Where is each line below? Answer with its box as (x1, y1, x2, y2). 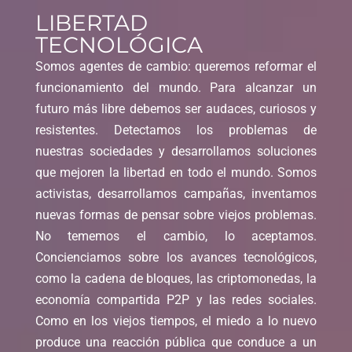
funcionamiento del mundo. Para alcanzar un (35, 80, 317, 96)
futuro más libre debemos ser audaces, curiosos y (35, 101, 317, 117)
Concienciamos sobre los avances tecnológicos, (35, 250, 317, 266)
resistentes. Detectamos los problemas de (35, 123, 317, 138)
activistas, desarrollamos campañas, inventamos (35, 186, 317, 202)
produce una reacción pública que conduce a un (35, 335, 317, 350)
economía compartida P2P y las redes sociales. (35, 292, 317, 308)
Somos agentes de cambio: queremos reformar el (35, 59, 317, 75)
